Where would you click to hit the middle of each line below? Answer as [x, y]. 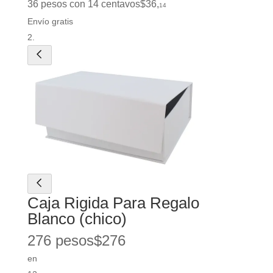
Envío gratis [50, 21]
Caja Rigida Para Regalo [113, 203]
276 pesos [60, 241]
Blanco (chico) [77, 219]
